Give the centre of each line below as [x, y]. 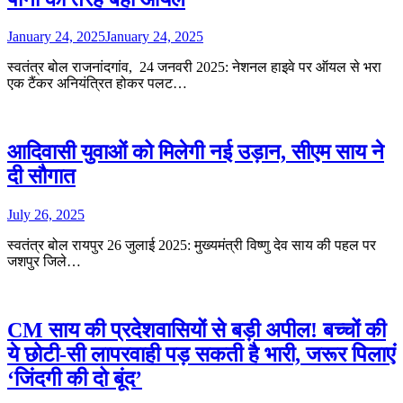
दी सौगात [41, 177]
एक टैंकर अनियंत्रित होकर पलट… [97, 84]
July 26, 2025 [46, 215]
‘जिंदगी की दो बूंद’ [75, 379]
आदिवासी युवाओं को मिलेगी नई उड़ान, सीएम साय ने [196, 152]
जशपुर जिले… [44, 262]
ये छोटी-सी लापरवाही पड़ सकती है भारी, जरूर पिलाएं [201, 355]
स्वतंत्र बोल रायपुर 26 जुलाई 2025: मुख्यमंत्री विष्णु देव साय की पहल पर [192, 246]
